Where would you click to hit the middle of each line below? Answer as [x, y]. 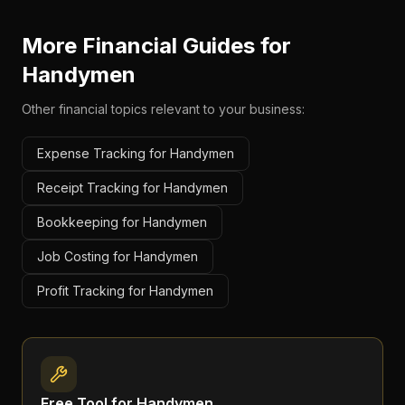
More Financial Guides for [156, 46]
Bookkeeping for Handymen [122, 222]
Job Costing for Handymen [118, 256]
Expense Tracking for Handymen [136, 153]
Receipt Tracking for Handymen [132, 188]
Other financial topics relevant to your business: [163, 109]
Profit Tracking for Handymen [125, 291]
